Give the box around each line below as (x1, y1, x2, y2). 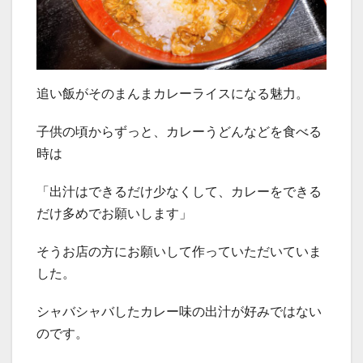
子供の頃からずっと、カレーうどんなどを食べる (36, 124, 322, 139)
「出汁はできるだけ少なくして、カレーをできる (36, 184, 322, 199)
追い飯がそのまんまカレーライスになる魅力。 (36, 86, 309, 100)
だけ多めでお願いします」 (36, 206, 192, 220)
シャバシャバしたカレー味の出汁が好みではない (36, 304, 322, 318)
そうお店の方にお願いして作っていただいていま (36, 244, 322, 258)
